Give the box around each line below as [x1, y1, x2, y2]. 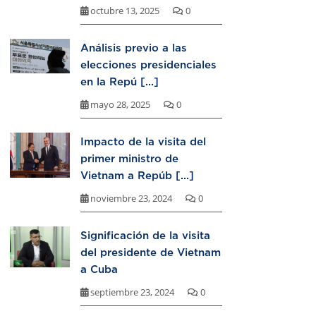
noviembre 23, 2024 [88, 192, 174, 205]
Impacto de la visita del [80, 135, 206, 147]
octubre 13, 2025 [88, 4, 162, 18]
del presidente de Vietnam [80, 246, 221, 258]
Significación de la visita [80, 229, 210, 241]
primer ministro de [80, 152, 178, 164]
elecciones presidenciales [80, 59, 217, 71]
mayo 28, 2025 [88, 98, 152, 111]
